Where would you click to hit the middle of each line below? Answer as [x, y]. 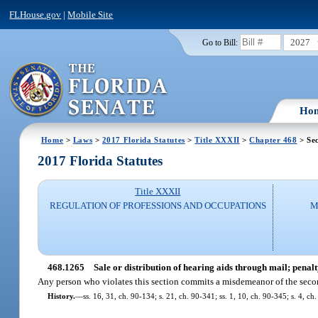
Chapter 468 [273, 139]
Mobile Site [91, 14]
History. [61, 296]
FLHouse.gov [35, 14]
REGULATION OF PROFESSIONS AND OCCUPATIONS [158, 206]
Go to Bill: [220, 42]
